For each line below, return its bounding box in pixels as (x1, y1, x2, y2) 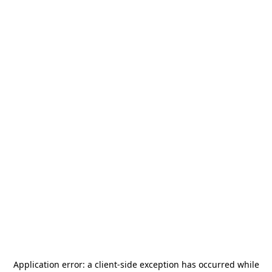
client (94, 259, 117, 270)
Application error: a (13, 259, 95, 270)
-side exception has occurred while (117, 259, 259, 270)
